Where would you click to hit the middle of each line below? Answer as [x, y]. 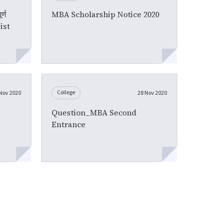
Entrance [69, 124]
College [66, 92]
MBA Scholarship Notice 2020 [106, 14]
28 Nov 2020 [152, 93]
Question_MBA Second [94, 112]
